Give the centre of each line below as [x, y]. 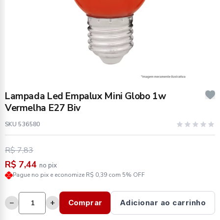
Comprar [85, 203]
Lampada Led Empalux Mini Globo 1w [85, 96]
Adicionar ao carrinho [163, 203]
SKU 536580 [23, 124]
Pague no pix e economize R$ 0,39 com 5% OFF [79, 175]
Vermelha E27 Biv [43, 108]
